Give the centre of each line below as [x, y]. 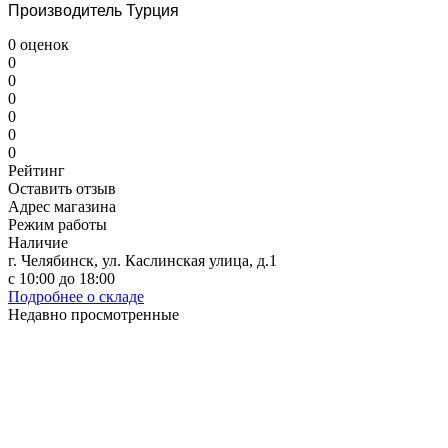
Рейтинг [36, 170]
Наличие [38, 242]
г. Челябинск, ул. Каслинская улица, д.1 [142, 260]
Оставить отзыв [62, 188]
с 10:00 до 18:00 [61, 278]
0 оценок [38, 44]
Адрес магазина [62, 206]
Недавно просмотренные [93, 314]
